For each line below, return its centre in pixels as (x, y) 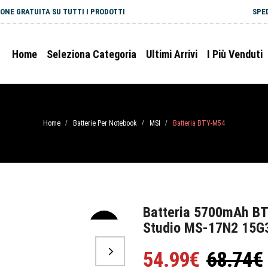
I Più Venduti (235, 54)
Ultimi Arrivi (172, 54)
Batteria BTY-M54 (199, 123)
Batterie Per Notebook (105, 123)
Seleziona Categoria (92, 54)
